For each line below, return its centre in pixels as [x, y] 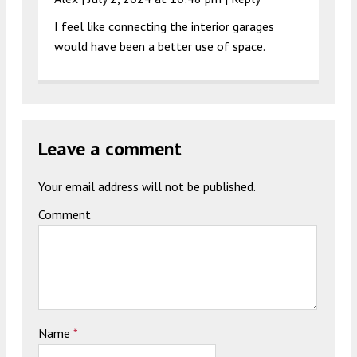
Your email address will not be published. [147, 187]
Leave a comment [110, 149]
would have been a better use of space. [160, 47]
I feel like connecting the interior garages [164, 27]
